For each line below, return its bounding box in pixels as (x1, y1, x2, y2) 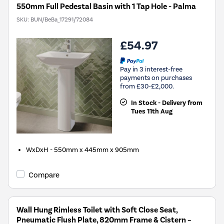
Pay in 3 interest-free (120, 65, 182, 73)
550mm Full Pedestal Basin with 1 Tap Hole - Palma (16, 1, 196, 12)
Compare (28, 170, 59, 180)
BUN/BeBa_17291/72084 (30, 16, 93, 23)
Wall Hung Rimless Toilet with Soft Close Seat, (16, 205, 177, 215)
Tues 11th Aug (130, 107, 172, 115)
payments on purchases (120, 73, 192, 81)
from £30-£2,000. (120, 82, 174, 90)
